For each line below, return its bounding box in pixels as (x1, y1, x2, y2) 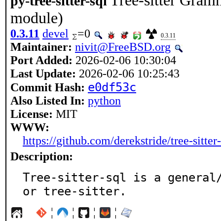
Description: (10, 150, 73, 163)
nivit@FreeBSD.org (75, 40, 171, 53)
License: (10, 108, 53, 120)
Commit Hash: (10, 81, 85, 94)
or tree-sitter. (23, 184, 126, 198)
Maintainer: (10, 40, 72, 53)
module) (10, 9, 63, 27)
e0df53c (88, 80, 136, 94)
